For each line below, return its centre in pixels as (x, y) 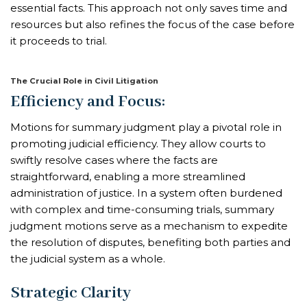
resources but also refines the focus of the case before (152, 24)
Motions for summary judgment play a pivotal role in (146, 127)
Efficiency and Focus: (88, 102)
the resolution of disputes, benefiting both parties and (150, 243)
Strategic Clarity (71, 293)
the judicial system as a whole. (88, 259)
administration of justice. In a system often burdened (146, 193)
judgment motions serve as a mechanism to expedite (149, 226)
